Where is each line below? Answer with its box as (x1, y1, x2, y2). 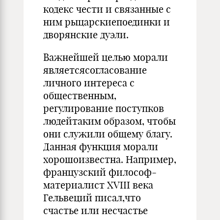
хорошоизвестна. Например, (43, 153, 176, 165)
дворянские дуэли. (43, 28, 129, 41)
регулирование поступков (43, 102, 164, 114)
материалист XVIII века (43, 179, 153, 191)
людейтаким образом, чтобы (43, 115, 176, 127)
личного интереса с (43, 77, 135, 89)
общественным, (43, 89, 116, 102)
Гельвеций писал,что (43, 192, 141, 204)
